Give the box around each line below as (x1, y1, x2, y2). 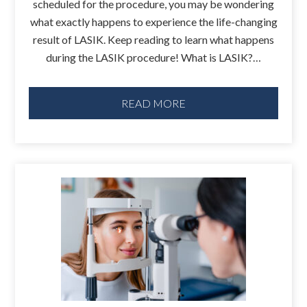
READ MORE (121, 96, 186, 110)
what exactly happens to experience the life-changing (29, 15, 278, 29)
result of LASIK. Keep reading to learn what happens (33, 33, 274, 47)
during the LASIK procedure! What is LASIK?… (46, 51, 261, 64)
